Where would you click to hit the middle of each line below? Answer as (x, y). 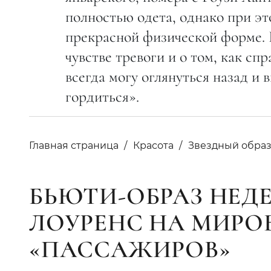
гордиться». (102, 96)
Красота (153, 145)
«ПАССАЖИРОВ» (130, 249)
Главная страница (74, 145)
